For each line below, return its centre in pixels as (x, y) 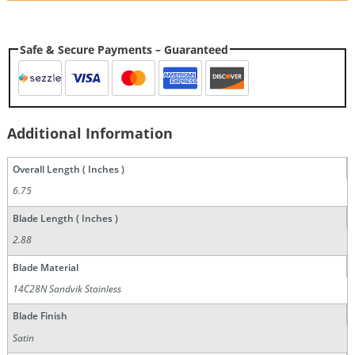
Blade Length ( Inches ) (65, 218)
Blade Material (45, 267)
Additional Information (90, 134)
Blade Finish (40, 316)
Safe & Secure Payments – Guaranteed (124, 49)
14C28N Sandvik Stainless (67, 288)
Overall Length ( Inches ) (68, 170)
